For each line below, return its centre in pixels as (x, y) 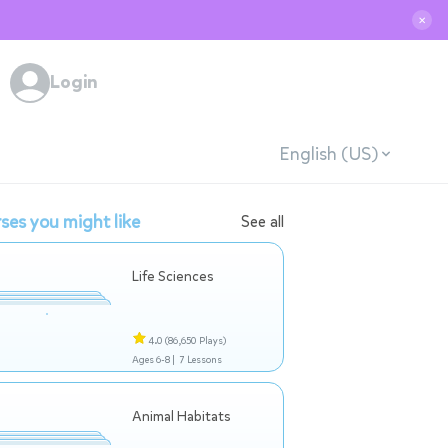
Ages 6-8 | (153, 359)
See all (262, 221)
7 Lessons (200, 359)
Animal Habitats (181, 416)
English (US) (328, 153)
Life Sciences (173, 276)
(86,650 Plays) (195, 340)
